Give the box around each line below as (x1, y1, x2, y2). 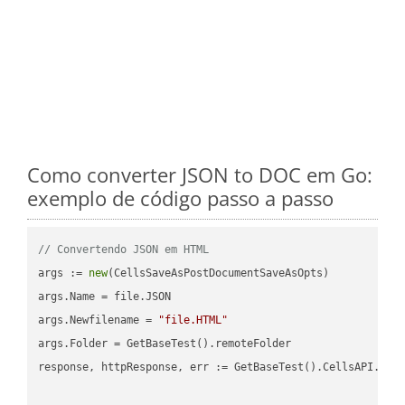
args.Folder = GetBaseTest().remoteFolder (38, 336, 292, 350)
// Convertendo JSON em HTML (38, 242, 210, 256)
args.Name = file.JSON (38, 289, 172, 303)
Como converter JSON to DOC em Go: (27, 160, 372, 188)
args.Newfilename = (38, 313, 159, 326)
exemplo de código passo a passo (27, 184, 334, 212)
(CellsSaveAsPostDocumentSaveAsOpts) (108, 266, 330, 279)
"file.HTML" (158, 313, 229, 326)
